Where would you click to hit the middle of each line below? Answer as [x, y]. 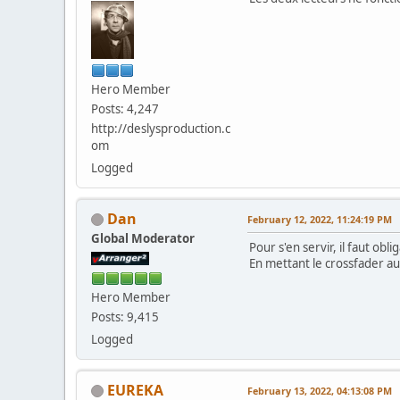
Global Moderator [143, 238]
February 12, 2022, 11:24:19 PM [320, 219]
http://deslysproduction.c [161, 128]
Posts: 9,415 [125, 317]
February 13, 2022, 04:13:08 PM [320, 390]
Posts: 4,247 [125, 108]
